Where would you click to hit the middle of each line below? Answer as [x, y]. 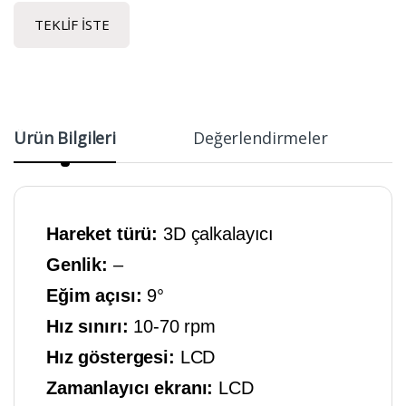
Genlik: [80, 264]
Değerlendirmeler [261, 137]
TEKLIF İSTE [72, 24]
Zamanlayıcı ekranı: [133, 387]
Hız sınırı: [90, 326]
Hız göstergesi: [113, 357]
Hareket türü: [105, 233]
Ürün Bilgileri [65, 137]
